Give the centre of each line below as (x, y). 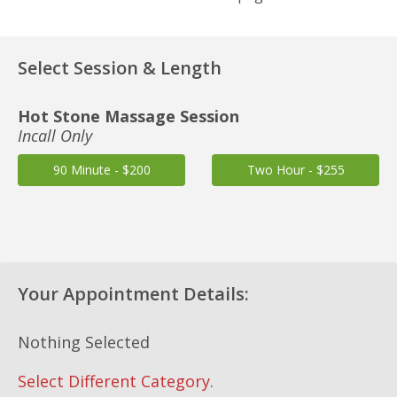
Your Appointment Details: (133, 294)
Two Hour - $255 (296, 170)
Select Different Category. (116, 381)
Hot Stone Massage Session (128, 116)
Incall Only (55, 136)
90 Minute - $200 (101, 170)
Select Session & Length (120, 68)
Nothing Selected (84, 342)
